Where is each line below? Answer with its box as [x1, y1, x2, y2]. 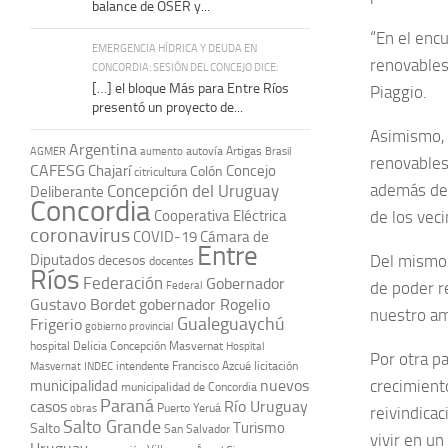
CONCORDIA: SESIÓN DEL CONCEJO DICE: [92, 59, 278, 74]
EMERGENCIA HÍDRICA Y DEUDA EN [92, 40, 257, 55]
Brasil [265, 144, 292, 158]
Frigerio [30, 314, 82, 334]
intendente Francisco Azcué [116, 358, 251, 373]
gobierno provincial [85, 319, 174, 333]
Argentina [69, 139, 137, 159]
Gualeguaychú [177, 313, 285, 334]
